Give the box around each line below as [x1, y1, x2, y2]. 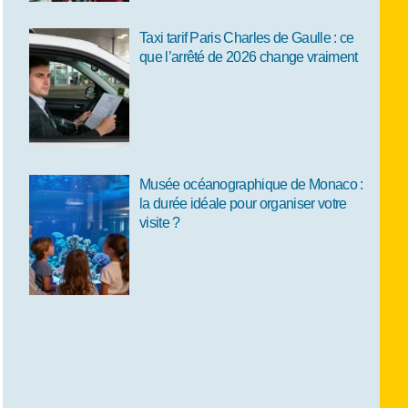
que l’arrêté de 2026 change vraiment [138, 48, 358, 65]
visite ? [138, 214, 180, 230]
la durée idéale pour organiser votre [138, 195, 347, 211]
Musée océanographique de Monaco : [138, 176, 363, 192]
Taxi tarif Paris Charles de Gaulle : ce [138, 29, 354, 46]
